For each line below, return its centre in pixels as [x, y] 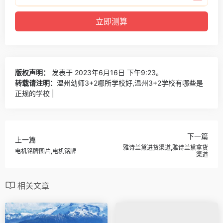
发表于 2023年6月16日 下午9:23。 [106, 72]
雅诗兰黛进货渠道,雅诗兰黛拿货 [166, 148]
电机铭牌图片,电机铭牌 [46, 151]
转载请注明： [36, 83]
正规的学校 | [35, 93]
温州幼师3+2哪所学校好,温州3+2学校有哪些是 [130, 83]
